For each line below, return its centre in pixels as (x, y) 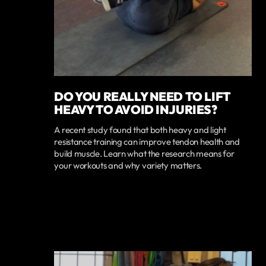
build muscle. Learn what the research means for (144, 154)
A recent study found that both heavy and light (140, 130)
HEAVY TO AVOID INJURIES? (136, 109)
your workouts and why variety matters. (128, 166)
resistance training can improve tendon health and (147, 142)
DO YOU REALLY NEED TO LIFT (142, 96)
